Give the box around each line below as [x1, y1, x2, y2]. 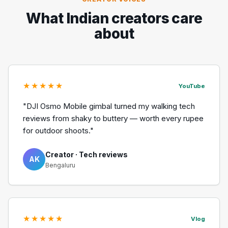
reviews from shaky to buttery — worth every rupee [23, 113, 204, 124]
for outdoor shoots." [23, 126, 94, 136]
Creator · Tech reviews [45, 150, 128, 159]
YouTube [179, 82, 205, 90]
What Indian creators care [26, 10, 202, 27]
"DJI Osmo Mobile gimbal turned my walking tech [23, 101, 195, 111]
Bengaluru [45, 161, 75, 169]
